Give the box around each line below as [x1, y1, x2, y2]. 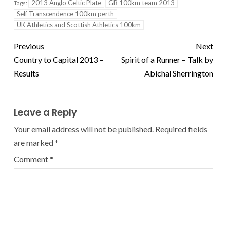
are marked [14, 138, 55, 148]
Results [14, 68, 39, 79]
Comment [14, 154, 50, 164]
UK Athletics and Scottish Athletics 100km [17, 21, 141, 29]
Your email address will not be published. [14, 124, 154, 134]
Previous [14, 41, 44, 51]
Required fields [155, 124, 207, 134]
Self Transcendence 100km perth [17, 10, 114, 18]
